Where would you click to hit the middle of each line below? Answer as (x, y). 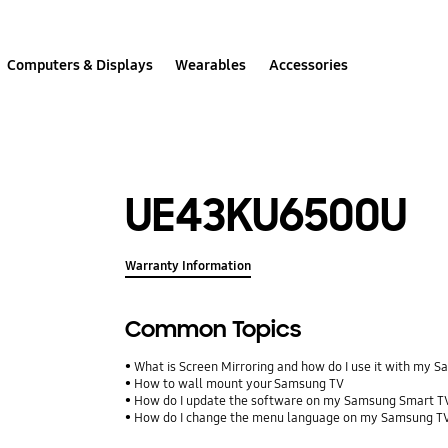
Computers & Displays (80, 64)
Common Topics (213, 330)
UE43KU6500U (266, 215)
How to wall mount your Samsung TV (239, 384)
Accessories (308, 64)
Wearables (211, 64)
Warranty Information (188, 266)
